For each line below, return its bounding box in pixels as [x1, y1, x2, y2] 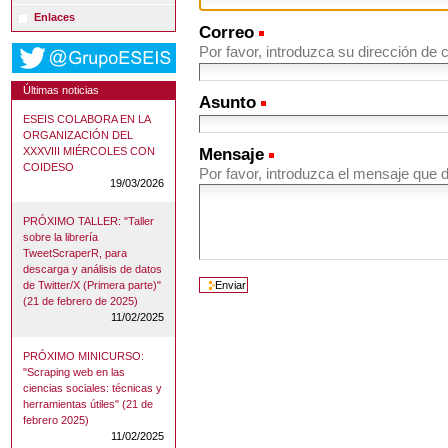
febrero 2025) [23, 413, 90, 426]
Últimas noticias [23, 84, 100, 97]
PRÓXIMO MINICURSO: [23, 349, 145, 362]
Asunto [199, 92, 257, 112]
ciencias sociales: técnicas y [23, 381, 163, 394]
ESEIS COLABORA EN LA [23, 113, 151, 126]
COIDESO [23, 161, 75, 174]
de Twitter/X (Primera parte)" [23, 279, 162, 292]
